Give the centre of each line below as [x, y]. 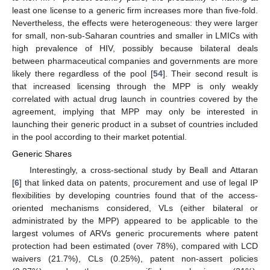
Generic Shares [42, 153]
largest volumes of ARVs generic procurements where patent [135, 233]
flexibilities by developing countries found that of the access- [135, 195]
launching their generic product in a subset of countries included [135, 124]
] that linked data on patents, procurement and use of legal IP [139, 182]
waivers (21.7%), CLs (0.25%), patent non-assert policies [135, 258]
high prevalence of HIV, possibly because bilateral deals [135, 48]
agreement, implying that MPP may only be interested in [135, 111]
